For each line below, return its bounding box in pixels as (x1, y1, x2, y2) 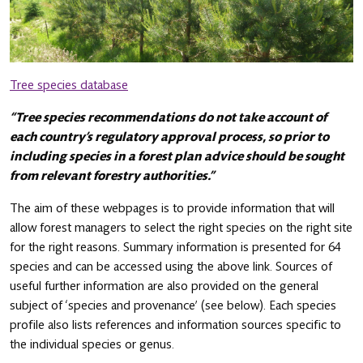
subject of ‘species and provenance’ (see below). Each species (10, 297, 336, 313)
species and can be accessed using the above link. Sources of (10, 258, 332, 274)
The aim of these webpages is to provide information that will (10, 200, 335, 216)
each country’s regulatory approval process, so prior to (10, 129, 329, 144)
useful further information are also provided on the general (10, 278, 318, 293)
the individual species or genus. (10, 336, 174, 352)
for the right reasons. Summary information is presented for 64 (10, 239, 341, 254)
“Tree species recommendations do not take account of (10, 109, 327, 125)
